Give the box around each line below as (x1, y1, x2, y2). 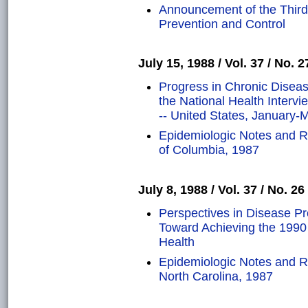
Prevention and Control (159, 16, 285, 31)
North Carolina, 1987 (159, 269, 273, 284)
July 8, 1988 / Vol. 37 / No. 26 (138, 182, 305, 197)
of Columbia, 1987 (159, 143, 259, 157)
